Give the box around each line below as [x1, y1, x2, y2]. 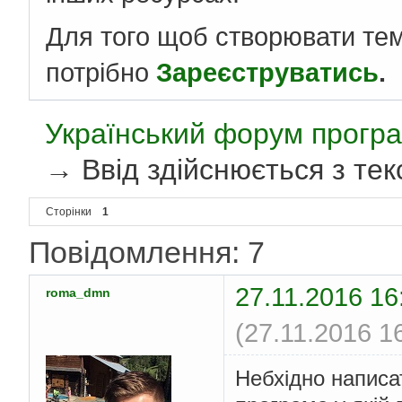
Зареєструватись [156, 57, 379, 88]
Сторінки [46, 205, 92, 219]
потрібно [46, 57, 156, 88]
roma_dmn [46, 285, 110, 301]
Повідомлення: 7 [29, 235, 265, 270]
